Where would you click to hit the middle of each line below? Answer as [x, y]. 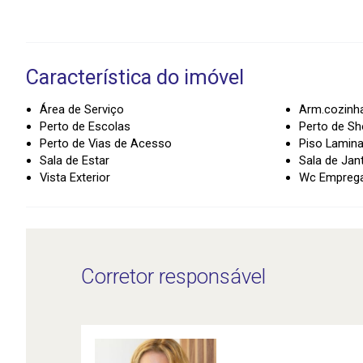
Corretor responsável [173, 277]
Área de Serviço [82, 109]
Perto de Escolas [85, 126]
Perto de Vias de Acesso [106, 143]
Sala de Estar [75, 160]
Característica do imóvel [135, 77]
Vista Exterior [75, 177]
